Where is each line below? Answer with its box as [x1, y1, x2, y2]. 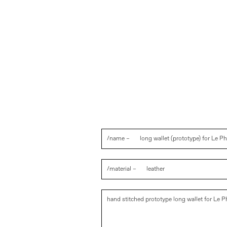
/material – [107, 165, 136, 173]
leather [146, 165, 165, 173]
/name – [107, 135, 130, 142]
